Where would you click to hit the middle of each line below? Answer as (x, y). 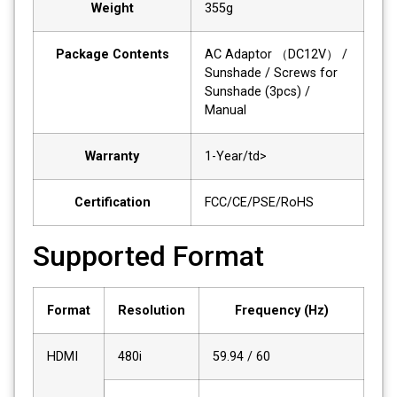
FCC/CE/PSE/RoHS (259, 202)
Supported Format (148, 256)
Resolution (152, 310)
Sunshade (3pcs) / (257, 91)
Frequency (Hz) (281, 310)
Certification (112, 202)
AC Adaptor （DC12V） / (276, 54)
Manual (226, 110)
